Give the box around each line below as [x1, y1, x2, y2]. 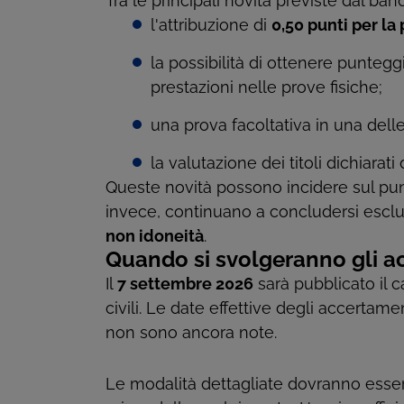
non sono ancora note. [106, 323, 277, 343]
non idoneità [106, 226, 204, 246]
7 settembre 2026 [117, 274, 253, 294]
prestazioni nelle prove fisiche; [151, 78, 382, 97]
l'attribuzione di [151, 15, 271, 35]
